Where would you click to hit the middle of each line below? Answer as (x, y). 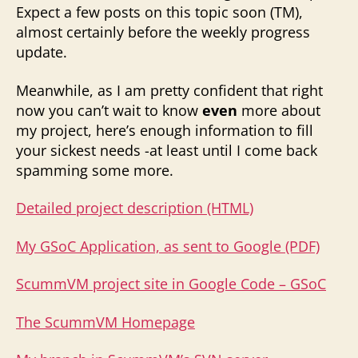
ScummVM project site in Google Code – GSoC (171, 284)
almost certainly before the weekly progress (163, 32)
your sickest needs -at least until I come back (167, 150)
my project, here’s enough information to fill (165, 130)
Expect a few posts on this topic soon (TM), (159, 12)
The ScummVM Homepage (105, 322)
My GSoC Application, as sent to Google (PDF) (168, 246)
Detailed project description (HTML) (135, 208)
